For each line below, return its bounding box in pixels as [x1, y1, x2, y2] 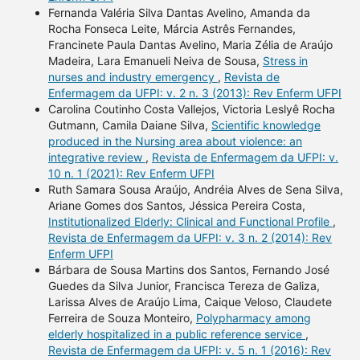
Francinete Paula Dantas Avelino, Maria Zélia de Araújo [47, 38, 333, 52]
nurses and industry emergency [47, 70, 218, 84]
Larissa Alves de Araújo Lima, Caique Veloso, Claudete [47, 295, 332, 309]
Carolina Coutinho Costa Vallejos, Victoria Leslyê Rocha [47, 102, 335, 117]
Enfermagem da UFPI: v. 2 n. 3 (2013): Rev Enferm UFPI [47, 86, 342, 100]
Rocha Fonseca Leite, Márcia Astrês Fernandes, [47, 22, 296, 36]
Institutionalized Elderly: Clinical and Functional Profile [47, 215, 333, 229]
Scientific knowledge [211, 118, 321, 133]
